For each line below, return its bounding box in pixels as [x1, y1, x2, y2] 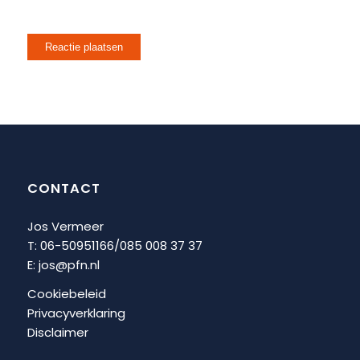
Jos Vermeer [27, 217, 104, 235]
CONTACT [27, 178, 100, 198]
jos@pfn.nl [38, 256, 100, 273]
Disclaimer [27, 324, 88, 342]
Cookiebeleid [27, 285, 106, 303]
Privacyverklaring [27, 305, 125, 322]
